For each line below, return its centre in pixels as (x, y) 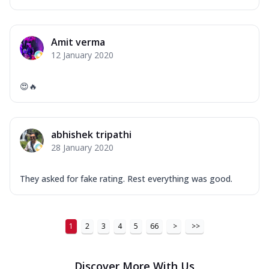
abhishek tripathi (91, 134)
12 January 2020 (82, 55)
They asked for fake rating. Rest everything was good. (126, 178)
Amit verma (78, 42)
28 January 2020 (82, 147)
